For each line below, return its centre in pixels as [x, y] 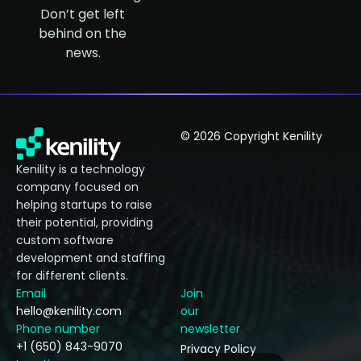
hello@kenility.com [69, 311]
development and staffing [91, 258]
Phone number [58, 329]
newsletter [210, 329]
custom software [65, 241]
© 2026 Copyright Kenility [251, 136]
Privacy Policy [218, 349]
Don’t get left [83, 14]
